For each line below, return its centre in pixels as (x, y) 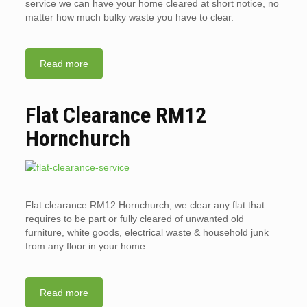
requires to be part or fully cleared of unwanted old (134, 219)
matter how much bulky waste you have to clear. (129, 17)
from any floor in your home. (86, 246)
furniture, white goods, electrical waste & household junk (147, 232)
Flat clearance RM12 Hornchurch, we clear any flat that (145, 205)
